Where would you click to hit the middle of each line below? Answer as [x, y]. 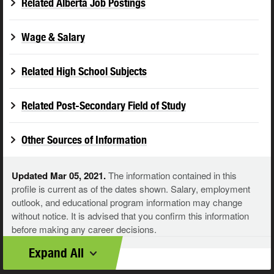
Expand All [56, 253]
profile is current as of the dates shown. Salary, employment [131, 189]
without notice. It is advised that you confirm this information [130, 216]
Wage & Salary [53, 37]
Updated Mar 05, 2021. [59, 176]
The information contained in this [171, 176]
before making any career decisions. [84, 229]
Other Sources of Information [84, 140]
